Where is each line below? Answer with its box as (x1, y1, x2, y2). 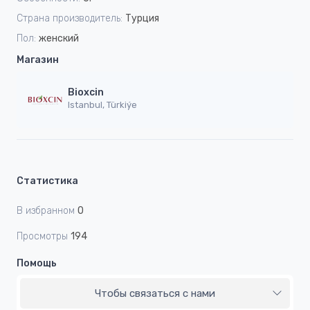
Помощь (17, 257, 57, 269)
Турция (125, 12, 159, 24)
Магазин (17, 53, 59, 66)
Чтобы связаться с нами (95, 286, 215, 300)
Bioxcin (68, 86, 104, 99)
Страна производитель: (17, 12, 122, 24)
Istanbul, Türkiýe (68, 100, 137, 111)
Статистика (17, 174, 78, 187)
